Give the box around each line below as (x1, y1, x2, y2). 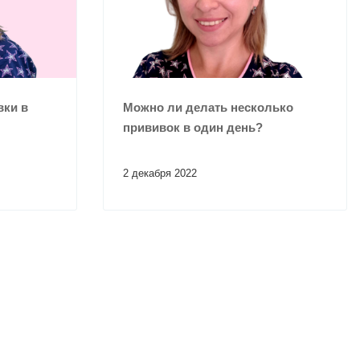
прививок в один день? (123, 121, 263, 135)
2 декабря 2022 (123, 167, 197, 180)
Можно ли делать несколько (123, 100, 293, 115)
